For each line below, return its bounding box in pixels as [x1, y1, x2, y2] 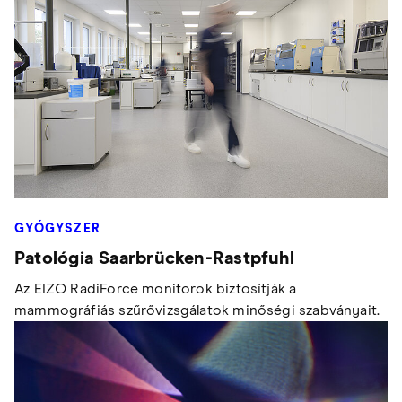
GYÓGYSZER [14, 222, 102, 235]
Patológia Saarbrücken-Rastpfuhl [14, 249, 294, 267]
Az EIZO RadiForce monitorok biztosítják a [14, 281, 297, 296]
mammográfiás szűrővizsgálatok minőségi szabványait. [14, 302, 380, 318]
